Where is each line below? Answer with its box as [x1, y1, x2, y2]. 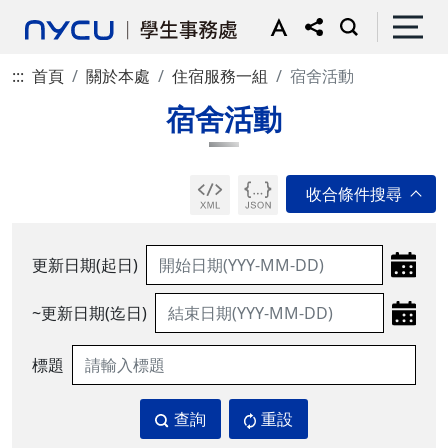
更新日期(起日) [32, 254, 138, 276]
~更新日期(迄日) [32, 302, 147, 324]
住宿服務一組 [172, 65, 268, 87]
